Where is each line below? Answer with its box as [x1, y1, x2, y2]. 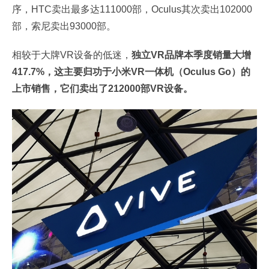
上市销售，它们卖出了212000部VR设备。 [12, 83, 193, 94]
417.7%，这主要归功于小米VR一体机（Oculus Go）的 [12, 67, 250, 77]
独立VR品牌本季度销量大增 [131, 50, 251, 60]
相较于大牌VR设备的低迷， [12, 50, 131, 60]
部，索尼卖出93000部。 [12, 21, 116, 31]
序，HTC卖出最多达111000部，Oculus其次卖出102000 [12, 4, 252, 14]
